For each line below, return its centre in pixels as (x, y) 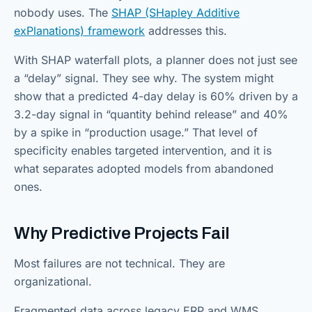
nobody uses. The (63, 13)
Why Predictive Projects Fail (122, 234)
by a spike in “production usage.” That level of (136, 133)
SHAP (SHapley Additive (175, 13)
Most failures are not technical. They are (119, 264)
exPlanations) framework (79, 31)
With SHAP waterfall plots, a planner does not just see (156, 60)
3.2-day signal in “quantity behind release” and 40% (151, 115)
